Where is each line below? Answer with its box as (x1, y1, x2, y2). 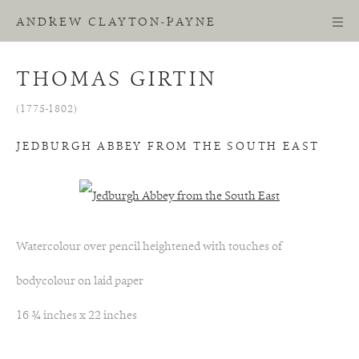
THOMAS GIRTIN (16, 70, 217, 91)
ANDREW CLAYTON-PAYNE (16, 17, 216, 29)
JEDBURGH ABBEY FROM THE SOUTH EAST (16, 141, 321, 152)
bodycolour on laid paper (16, 276, 143, 288)
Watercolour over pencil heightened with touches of (16, 241, 282, 253)
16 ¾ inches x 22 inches (16, 310, 137, 322)
